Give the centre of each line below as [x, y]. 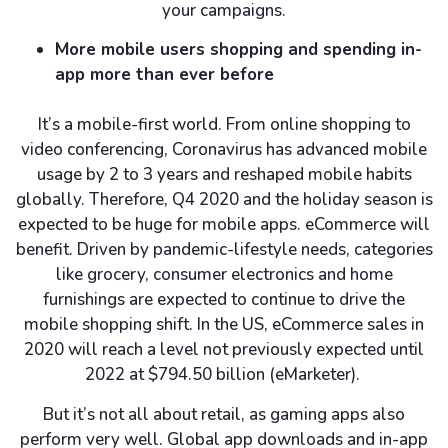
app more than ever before [164, 75]
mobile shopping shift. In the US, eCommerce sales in [224, 325]
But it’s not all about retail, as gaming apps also [224, 414]
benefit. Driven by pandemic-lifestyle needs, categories [224, 250]
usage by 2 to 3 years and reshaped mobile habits [224, 175]
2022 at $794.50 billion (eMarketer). [224, 375]
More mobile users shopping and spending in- [238, 50]
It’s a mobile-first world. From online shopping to [224, 125]
